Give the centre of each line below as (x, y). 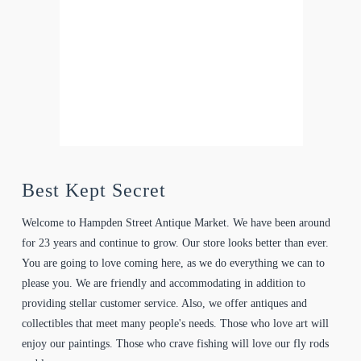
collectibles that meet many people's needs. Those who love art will (175, 324)
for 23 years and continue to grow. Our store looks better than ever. (175, 243)
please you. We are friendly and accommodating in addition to (163, 284)
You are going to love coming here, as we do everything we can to (173, 263)
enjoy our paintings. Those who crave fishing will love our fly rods (175, 344)
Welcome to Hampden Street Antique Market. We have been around (176, 223)
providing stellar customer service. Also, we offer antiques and (164, 304)
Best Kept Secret (93, 190)
